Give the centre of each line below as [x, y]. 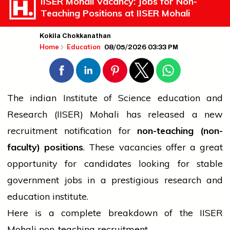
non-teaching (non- [180, 131]
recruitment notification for [72, 131]
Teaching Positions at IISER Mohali [115, 13]
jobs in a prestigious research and [141, 180]
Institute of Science [107, 98]
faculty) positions [45, 147]
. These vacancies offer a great [153, 147]
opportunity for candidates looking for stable [115, 164]
